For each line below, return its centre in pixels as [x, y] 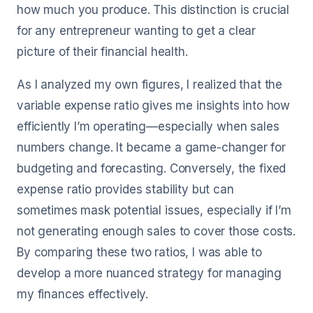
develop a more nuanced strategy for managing [149, 273]
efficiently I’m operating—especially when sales [148, 126]
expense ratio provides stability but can [125, 189]
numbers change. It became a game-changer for [151, 147]
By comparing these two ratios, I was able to [139, 252]
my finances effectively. [83, 294]
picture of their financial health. [102, 52]
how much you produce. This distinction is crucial [153, 10]
